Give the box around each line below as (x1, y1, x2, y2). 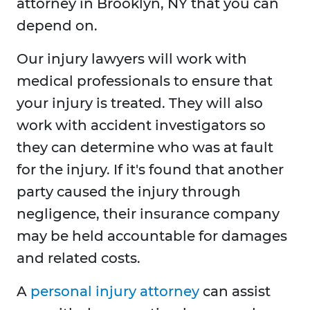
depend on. (17, 17, 98, 35)
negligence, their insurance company (17, 206, 280, 223)
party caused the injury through (17, 183, 241, 201)
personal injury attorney (30, 283, 199, 300)
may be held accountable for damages (17, 228, 287, 245)
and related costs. (17, 250, 140, 267)
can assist (199, 283, 271, 300)
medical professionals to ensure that (17, 73, 273, 90)
